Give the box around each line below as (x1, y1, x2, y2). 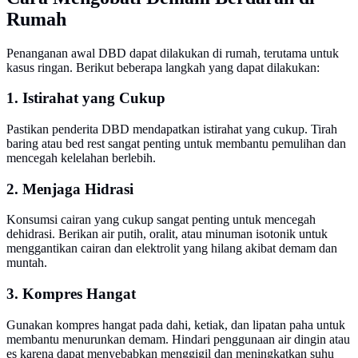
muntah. (6, 256, 47, 270)
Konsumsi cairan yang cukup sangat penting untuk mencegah (6, 213, 316, 227)
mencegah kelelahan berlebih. (6, 150, 156, 165)
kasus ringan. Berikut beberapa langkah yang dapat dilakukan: (6, 60, 320, 74)
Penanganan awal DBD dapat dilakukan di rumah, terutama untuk (6, 46, 339, 60)
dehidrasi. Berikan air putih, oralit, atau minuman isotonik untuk (6, 227, 328, 241)
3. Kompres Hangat (6, 285, 136, 303)
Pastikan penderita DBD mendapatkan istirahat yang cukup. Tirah (6, 121, 337, 136)
